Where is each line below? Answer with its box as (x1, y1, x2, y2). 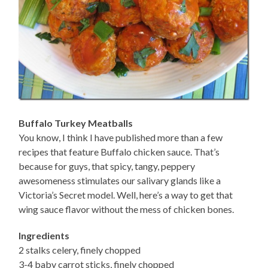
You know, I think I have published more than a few (19, 132, 223, 144)
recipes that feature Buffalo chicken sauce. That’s (19, 146, 220, 158)
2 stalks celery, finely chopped (19, 244, 141, 256)
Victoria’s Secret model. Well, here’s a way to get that (19, 189, 233, 201)
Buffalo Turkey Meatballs (19, 117, 133, 129)
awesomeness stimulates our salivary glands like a (19, 175, 221, 187)
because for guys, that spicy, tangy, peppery (19, 160, 196, 172)
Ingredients (19, 230, 70, 242)
